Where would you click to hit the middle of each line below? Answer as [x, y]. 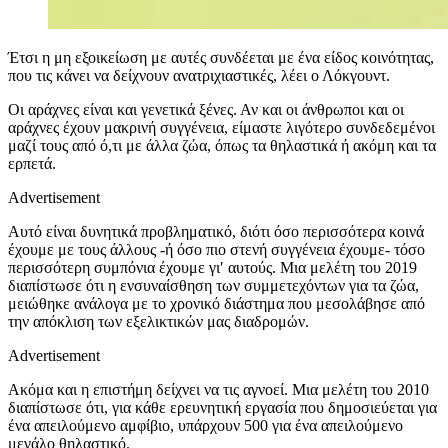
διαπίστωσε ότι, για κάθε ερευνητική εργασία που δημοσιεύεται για [222, 407]
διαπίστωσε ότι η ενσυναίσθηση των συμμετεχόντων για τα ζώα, [213, 285]
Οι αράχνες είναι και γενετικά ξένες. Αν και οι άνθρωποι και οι [206, 109]
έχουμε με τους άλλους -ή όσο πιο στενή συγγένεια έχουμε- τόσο [216, 249]
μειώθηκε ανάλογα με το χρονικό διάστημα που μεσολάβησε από [216, 303]
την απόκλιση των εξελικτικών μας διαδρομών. [158, 321]
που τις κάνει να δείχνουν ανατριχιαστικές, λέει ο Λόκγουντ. [199, 75]
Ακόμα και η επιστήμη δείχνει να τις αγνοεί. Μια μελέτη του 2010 [218, 389]
